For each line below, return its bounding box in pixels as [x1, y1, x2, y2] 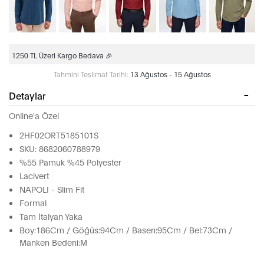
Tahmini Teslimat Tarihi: [53, 70, 128, 79]
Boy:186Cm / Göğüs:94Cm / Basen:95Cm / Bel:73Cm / [19, 224, 232, 236]
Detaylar [9, 89, 45, 102]
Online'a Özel [9, 110, 59, 121]
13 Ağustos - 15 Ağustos [130, 70, 211, 79]
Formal [19, 197, 47, 209]
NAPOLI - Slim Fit [19, 183, 84, 195]
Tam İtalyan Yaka [19, 210, 82, 222]
